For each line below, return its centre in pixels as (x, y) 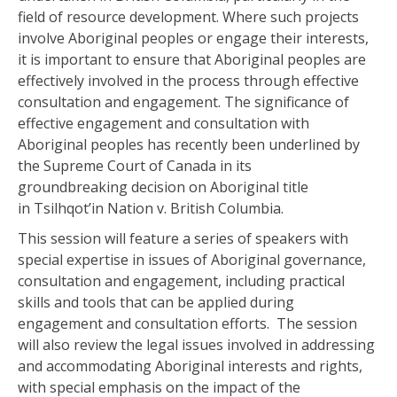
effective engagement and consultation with (163, 123)
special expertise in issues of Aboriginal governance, (192, 260)
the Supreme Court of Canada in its (135, 166)
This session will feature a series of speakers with (183, 238)
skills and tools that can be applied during (156, 302)
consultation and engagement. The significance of (183, 102)
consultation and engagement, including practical (181, 281)
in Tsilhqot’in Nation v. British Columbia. (151, 208)
